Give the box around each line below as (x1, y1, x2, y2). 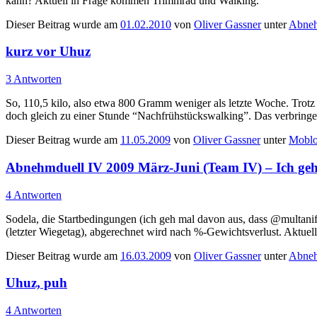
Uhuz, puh (6, 275, 67, 291)
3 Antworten (6, 73, 62, 86)
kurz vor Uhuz (6, 44, 91, 59)
